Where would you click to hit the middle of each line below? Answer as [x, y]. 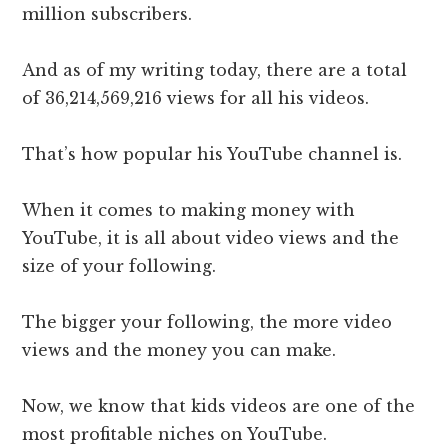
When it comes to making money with [189, 210]
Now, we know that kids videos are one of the [219, 406]
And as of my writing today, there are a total [215, 70]
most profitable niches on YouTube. [175, 434]
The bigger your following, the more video [207, 322]
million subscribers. [110, 14]
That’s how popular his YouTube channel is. [212, 154]
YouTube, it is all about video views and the [211, 238]
